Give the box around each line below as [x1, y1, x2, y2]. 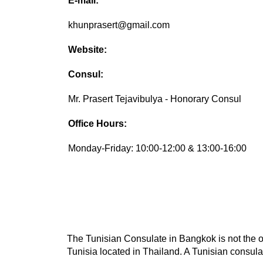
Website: [68, 45, 107, 55]
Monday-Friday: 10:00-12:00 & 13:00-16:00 [68, 143, 247, 154]
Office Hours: [68, 119, 127, 129]
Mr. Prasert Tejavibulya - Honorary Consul [68, 94, 242, 104]
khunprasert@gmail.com [68, 20, 170, 31]
